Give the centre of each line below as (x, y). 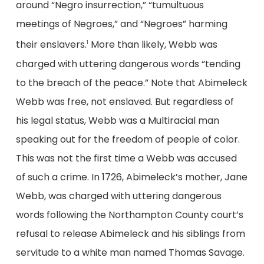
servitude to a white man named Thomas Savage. (130, 252)
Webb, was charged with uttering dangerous (118, 196)
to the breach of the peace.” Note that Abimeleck (131, 82)
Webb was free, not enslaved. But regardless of (125, 101)
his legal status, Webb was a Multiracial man (117, 120)
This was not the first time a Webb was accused (126, 158)
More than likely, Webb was (153, 45)
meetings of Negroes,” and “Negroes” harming (121, 24)
